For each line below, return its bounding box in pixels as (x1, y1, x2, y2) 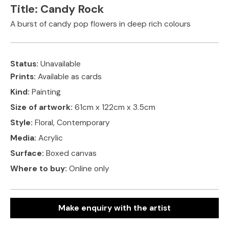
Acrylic (38, 132, 63, 143)
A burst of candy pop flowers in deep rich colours (10, 19, 191, 29)
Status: (10, 58, 40, 69)
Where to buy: (10, 163, 69, 174)
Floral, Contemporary (35, 117, 110, 128)
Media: (10, 132, 38, 143)
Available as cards (38, 71, 102, 82)
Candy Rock (40, 2, 104, 16)
